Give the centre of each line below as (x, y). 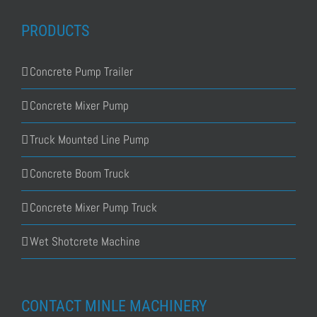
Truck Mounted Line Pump (90, 140)
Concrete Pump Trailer (81, 72)
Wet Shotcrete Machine (85, 242)
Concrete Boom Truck (80, 174)
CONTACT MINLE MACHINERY (114, 306)
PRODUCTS (55, 31)
